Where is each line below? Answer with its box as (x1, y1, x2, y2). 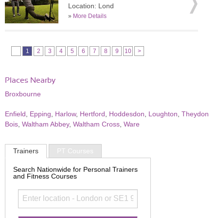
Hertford (80, 110, 105, 118)
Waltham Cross (73, 120, 120, 128)
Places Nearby (5, 76, 55, 84)
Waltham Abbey (22, 120, 69, 128)
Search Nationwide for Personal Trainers (13, 165, 138, 173)
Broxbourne (5, 90, 41, 98)
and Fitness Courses (13, 172, 77, 180)
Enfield (5, 110, 26, 118)
